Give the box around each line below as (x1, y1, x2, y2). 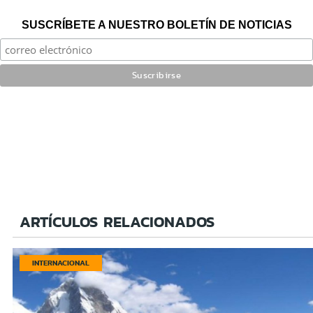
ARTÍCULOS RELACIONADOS (20, 210, 214, 233)
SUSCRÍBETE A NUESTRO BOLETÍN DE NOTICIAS (21, 18, 292, 31)
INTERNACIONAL (32, 256, 89, 268)
